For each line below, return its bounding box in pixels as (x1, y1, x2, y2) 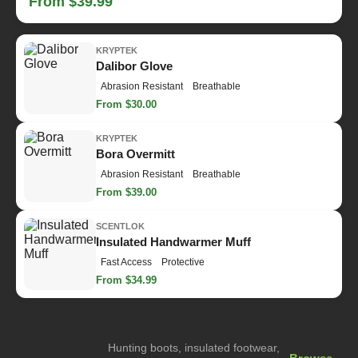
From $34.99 (96, 274, 157, 287)
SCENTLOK (96, 221, 145, 232)
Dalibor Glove (96, 59, 173, 74)
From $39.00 (96, 186, 157, 199)
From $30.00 (96, 98, 157, 111)
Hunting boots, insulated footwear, (108, 340, 280, 354)
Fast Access (101, 257, 152, 268)
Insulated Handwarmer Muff (96, 235, 251, 249)
